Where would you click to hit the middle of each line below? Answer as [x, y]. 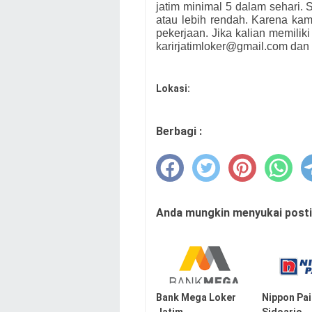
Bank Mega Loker [196, 298]
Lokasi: [173, 89]
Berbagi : [179, 132]
